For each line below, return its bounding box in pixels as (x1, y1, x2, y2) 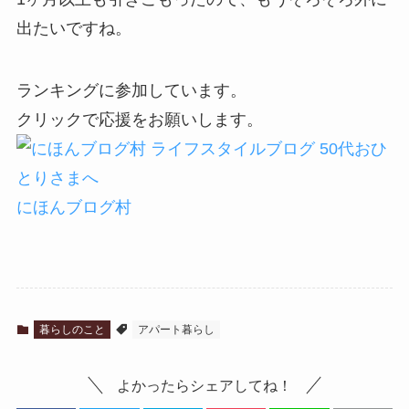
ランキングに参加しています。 (16, 81, 246, 100)
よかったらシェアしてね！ (117, 377, 292, 394)
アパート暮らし (137, 323, 215, 337)
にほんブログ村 (16, 198, 131, 217)
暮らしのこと (38, 323, 105, 337)
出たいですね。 (16, 19, 131, 38)
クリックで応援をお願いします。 (16, 110, 263, 130)
